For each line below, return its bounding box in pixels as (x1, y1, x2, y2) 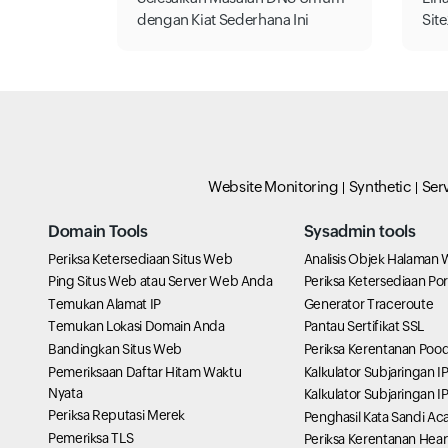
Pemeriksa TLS (48, 429, 134, 446)
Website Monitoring (208, 177, 339, 195)
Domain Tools (48, 221, 148, 241)
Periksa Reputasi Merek (48, 407, 186, 424)
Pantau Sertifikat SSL (303, 318, 425, 335)
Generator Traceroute (303, 295, 434, 312)
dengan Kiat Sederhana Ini (137, 10, 309, 28)
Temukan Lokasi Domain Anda (48, 318, 225, 335)
